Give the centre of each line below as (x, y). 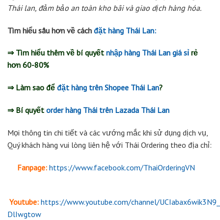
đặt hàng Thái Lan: (125, 30)
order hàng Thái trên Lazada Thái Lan (108, 110)
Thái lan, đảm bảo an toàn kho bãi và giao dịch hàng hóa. (104, 8)
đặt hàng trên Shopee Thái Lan (108, 88)
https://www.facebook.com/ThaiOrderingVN (122, 167)
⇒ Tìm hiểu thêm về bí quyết (57, 53)
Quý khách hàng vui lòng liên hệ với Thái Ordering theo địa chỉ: (110, 145)
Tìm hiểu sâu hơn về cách (51, 30)
